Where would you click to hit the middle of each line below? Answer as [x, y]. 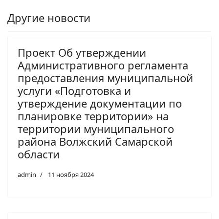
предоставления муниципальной [105, 78]
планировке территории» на [93, 116]
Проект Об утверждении [82, 52]
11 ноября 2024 [71, 175]
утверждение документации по [100, 103]
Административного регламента [103, 65]
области [39, 154]
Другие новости [49, 18]
